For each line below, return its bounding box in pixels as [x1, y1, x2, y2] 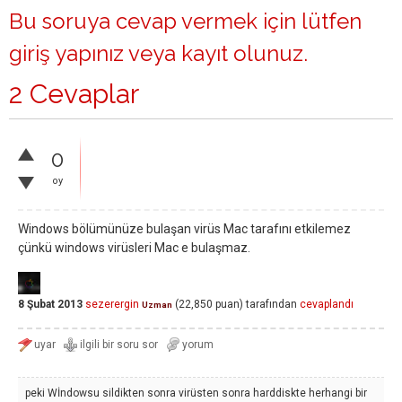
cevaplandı [300, 298, 354, 311]
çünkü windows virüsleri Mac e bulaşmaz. [18, 240, 250, 255]
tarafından [246, 298, 297, 311]
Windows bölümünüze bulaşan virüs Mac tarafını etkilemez [18, 222, 351, 236]
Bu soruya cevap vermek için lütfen [9, 8, 362, 34]
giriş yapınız [9, 40, 124, 66]
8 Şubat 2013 [18, 298, 83, 311]
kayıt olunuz [181, 40, 303, 66]
